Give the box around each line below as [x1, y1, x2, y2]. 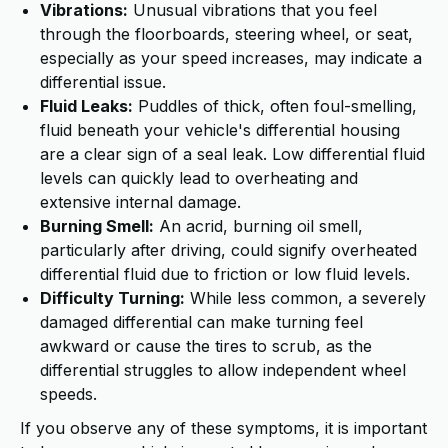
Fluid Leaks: [40, 96, 133, 116]
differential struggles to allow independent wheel [40, 360, 406, 380]
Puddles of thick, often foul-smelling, [133, 96, 417, 116]
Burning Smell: [40, 216, 154, 236]
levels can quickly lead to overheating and [40, 168, 358, 188]
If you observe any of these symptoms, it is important [20, 418, 427, 438]
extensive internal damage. [40, 192, 241, 212]
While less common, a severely [185, 288, 426, 308]
